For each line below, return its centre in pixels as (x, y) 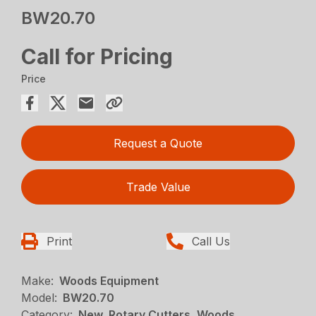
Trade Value (158, 187)
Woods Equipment (109, 281)
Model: (39, 298)
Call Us (211, 242)
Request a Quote (158, 144)
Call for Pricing (97, 57)
